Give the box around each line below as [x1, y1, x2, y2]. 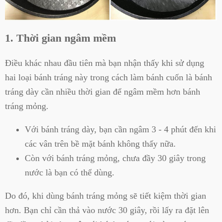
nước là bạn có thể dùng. [25, 167, 114, 177]
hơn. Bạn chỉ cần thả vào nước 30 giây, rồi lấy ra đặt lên [5, 205, 209, 216]
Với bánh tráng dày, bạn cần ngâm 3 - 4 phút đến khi [25, 124, 216, 134]
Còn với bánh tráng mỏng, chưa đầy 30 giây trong [25, 153, 206, 163]
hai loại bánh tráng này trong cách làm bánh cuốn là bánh [5, 72, 212, 82]
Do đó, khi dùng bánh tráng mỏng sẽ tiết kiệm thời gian [5, 191, 206, 201]
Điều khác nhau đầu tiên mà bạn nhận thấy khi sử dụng [5, 57, 204, 68]
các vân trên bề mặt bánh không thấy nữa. [25, 138, 176, 149]
